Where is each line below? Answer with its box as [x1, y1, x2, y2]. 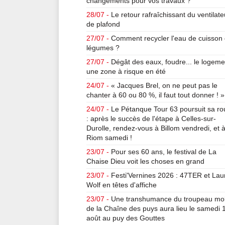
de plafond [86, 20, 120, 28]
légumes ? [86, 44, 120, 52]
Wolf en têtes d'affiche [86, 181, 157, 189]
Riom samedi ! [86, 134, 132, 142]
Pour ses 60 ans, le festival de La [111, 148, 216, 156]
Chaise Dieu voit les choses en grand [86, 157, 204, 165]
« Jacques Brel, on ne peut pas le [111, 81, 217, 89]
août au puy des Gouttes [86, 214, 165, 222]
